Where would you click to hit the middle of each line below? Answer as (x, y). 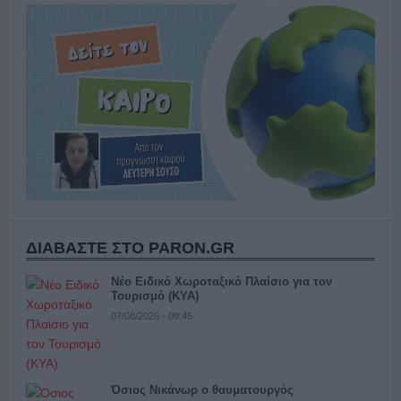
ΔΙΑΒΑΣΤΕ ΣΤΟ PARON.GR (130, 248)
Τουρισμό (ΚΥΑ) (154, 296)
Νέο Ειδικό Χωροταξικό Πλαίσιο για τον (221, 282)
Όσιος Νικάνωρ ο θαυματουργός (202, 390)
